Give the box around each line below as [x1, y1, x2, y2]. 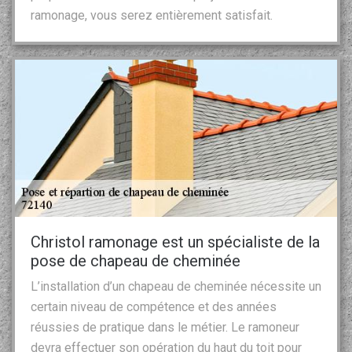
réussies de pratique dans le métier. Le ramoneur [31, 319, 299, 335]
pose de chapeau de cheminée [31, 251, 240, 270]
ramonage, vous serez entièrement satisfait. [31, 7, 273, 23]
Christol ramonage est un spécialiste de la [31, 232, 320, 251]
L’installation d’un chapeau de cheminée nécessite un [31, 278, 321, 294]
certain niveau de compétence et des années [31, 299, 277, 314]
